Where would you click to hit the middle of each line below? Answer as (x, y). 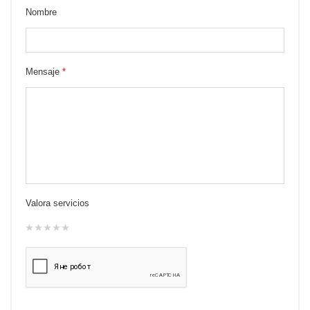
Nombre (41, 12)
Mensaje (44, 72)
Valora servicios (57, 203)
